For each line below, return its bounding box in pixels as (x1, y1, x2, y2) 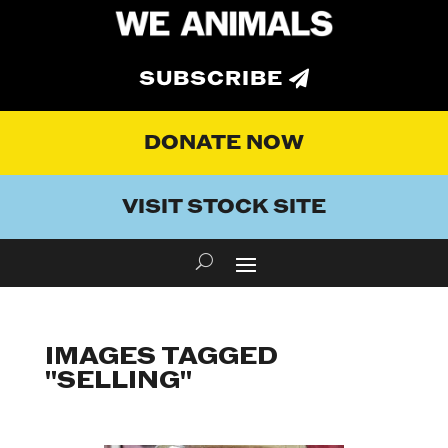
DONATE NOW (144, 130, 304, 157)
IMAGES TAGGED (44, 341, 278, 373)
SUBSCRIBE (139, 66, 283, 93)
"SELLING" (44, 365, 192, 397)
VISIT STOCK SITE (122, 194, 326, 221)
